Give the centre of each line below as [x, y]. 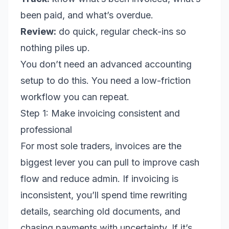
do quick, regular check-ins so [121, 31]
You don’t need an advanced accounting [106, 64]
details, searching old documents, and [100, 211]
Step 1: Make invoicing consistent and [100, 113]
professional [46, 130]
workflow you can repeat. [75, 97]
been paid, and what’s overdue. [87, 15]
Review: [38, 31]
